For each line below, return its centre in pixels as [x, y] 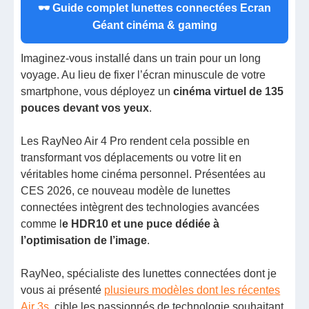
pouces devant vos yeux [85, 108]
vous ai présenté [63, 290]
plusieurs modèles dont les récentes [192, 290]
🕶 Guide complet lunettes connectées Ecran [154, 8]
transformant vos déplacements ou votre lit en [131, 158]
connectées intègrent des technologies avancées [140, 208]
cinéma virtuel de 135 [227, 92]
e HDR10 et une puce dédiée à [141, 224]
